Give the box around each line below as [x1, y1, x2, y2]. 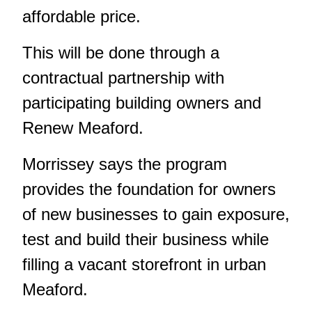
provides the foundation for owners [22, 180, 276, 199]
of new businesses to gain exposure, [22, 205, 290, 224]
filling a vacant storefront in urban [22, 255, 266, 274]
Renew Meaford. [22, 118, 143, 138]
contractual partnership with [22, 68, 224, 88]
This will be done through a [22, 43, 219, 63]
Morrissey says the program [22, 155, 227, 174]
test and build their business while [22, 230, 269, 249]
